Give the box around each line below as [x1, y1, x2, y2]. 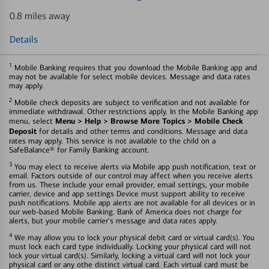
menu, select [9, 116, 55, 125]
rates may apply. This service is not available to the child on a [9, 136, 216, 145]
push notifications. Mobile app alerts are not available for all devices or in [9, 198, 255, 207]
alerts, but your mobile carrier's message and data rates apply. [9, 216, 217, 225]
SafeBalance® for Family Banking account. [9, 145, 150, 154]
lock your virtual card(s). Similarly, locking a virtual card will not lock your [9, 250, 250, 260]
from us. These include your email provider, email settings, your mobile [9, 180, 249, 189]
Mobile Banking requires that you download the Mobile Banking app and [12, 62, 257, 72]
